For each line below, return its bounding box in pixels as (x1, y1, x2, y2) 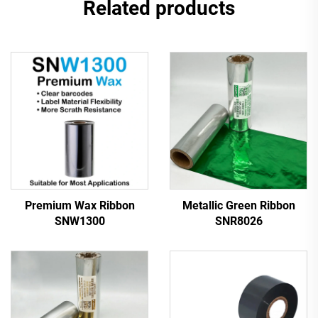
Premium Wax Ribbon (24, 198, 135, 212)
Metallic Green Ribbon (182, 198, 295, 212)
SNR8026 (214, 214, 263, 228)
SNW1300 (54, 214, 105, 228)
